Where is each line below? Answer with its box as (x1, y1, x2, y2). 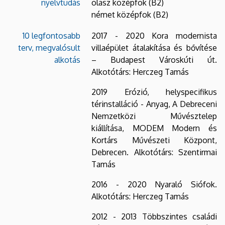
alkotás (54, 54, 80, 65)
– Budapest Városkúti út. (91, 54, 217, 65)
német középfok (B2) (91, 9, 168, 20)
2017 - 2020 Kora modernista (91, 30, 217, 41)
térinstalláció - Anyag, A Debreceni (91, 98, 217, 109)
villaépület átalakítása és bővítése (91, 42, 217, 53)
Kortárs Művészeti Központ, (91, 135, 217, 145)
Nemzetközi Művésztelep (91, 110, 217, 121)
